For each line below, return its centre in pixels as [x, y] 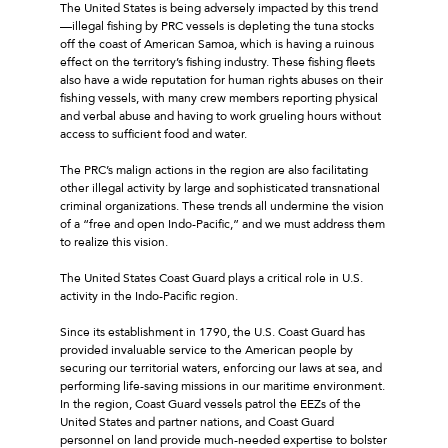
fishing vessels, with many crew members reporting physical [219, 97]
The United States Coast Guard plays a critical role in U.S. [211, 277]
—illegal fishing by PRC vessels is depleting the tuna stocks [217, 25]
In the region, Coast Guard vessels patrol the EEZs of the [210, 403]
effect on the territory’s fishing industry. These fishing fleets [217, 61]
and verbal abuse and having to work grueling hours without [220, 115]
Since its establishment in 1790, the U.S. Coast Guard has [212, 331]
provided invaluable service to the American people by [206, 349]
